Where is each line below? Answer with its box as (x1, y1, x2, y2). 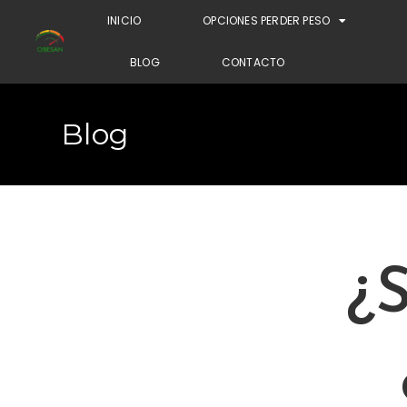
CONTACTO (221, 55, 285, 70)
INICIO (107, 13, 142, 28)
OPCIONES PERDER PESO (203, 13, 331, 28)
